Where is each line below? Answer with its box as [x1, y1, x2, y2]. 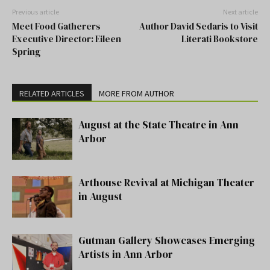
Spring [12, 45, 40, 58]
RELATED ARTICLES [19, 88, 84, 99]
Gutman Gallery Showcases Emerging [78, 233, 255, 248]
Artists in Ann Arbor [78, 247, 173, 262]
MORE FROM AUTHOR [99, 88, 174, 99]
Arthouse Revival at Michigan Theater [78, 175, 254, 190]
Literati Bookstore [181, 33, 258, 45]
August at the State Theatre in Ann [78, 118, 239, 132]
